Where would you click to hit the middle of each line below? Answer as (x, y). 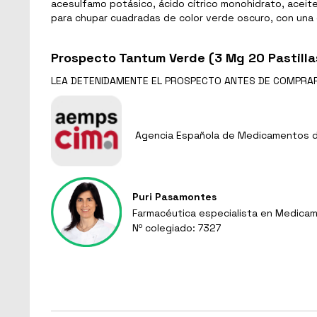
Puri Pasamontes (174, 196)
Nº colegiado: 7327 (177, 227)
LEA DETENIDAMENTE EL (108, 80)
